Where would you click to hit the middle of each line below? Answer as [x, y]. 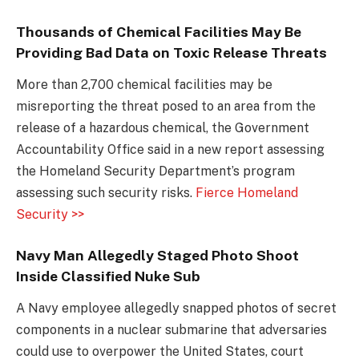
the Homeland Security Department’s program [155, 171]
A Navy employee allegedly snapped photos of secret [176, 308]
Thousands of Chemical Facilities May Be [159, 31]
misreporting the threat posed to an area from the [166, 107]
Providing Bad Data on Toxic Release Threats [171, 52]
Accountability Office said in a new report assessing [170, 150]
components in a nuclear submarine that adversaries [171, 329]
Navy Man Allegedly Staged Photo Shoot [157, 255]
